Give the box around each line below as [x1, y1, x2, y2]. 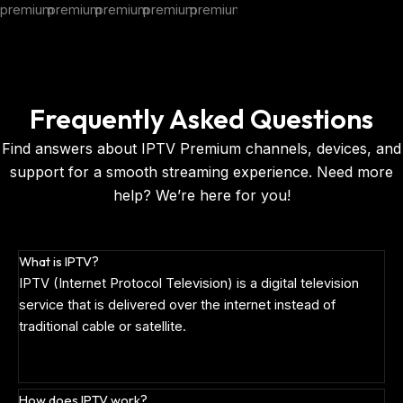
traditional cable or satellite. [19, 318, 186, 336]
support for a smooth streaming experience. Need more [10, 163, 393, 182]
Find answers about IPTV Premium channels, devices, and [2, 139, 401, 158]
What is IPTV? [19, 253, 99, 271]
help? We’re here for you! [112, 186, 291, 205]
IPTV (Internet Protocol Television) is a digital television [19, 275, 359, 292]
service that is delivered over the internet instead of [19, 297, 336, 314]
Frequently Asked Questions [30, 102, 373, 137]
